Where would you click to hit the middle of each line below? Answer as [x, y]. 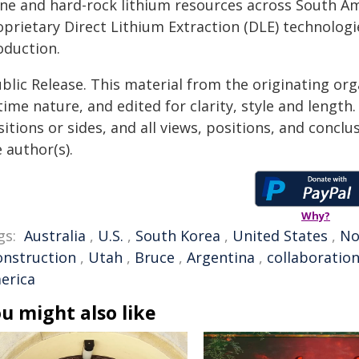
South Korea [178, 236]
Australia [55, 236]
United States [280, 236]
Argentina [221, 257]
